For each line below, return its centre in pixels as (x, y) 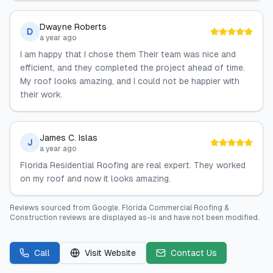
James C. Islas (69, 138)
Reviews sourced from (51, 208)
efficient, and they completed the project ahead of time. (133, 68)
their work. (41, 94)
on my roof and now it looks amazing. (95, 179)
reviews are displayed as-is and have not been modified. (158, 218)
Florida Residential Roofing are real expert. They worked (133, 165)
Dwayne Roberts (73, 27)
